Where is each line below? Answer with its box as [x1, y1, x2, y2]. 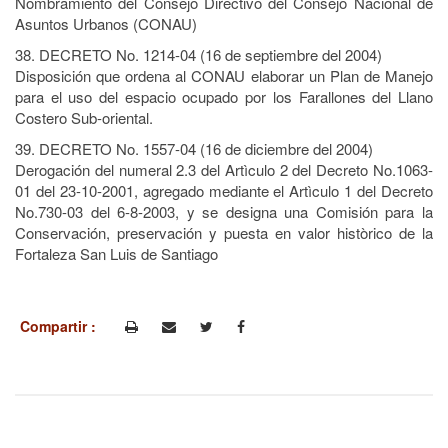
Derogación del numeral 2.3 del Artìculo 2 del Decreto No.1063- [15, 159, 433, 180]
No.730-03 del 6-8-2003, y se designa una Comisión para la [15, 201, 433, 222]
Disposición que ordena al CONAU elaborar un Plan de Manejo [15, 65, 433, 86]
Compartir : [20, 316, 100, 336]
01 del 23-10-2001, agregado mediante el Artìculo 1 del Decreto [15, 180, 433, 201]
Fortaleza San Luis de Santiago [15, 243, 218, 264]
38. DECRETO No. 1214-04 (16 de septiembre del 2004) [15, 44, 382, 65]
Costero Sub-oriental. [15, 107, 153, 128]
